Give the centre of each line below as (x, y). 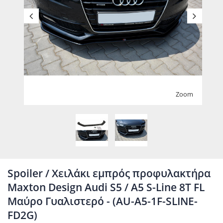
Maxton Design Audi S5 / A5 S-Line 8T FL (106, 187)
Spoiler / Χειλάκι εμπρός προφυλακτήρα (109, 173)
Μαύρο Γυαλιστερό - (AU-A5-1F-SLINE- (103, 201)
